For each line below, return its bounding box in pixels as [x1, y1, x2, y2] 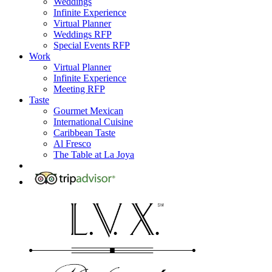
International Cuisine [53, 117, 133, 127]
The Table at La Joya [53, 149, 134, 160]
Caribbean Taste [53, 127, 115, 138]
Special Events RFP [53, 40, 130, 51]
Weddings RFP [53, 29, 112, 40]
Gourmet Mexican [53, 106, 123, 117]
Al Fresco [53, 138, 91, 149]
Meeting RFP [53, 84, 105, 95]
